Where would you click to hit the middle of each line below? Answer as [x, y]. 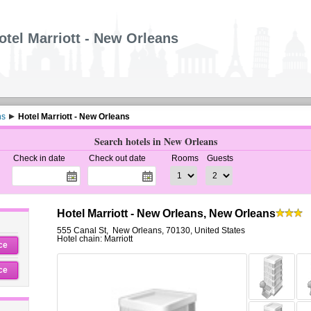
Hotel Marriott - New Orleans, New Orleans [166, 213]
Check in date [39, 158]
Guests [220, 158]
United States [219, 230]
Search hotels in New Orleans [155, 141]
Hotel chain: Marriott [94, 239]
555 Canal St [81, 230]
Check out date [117, 158]
